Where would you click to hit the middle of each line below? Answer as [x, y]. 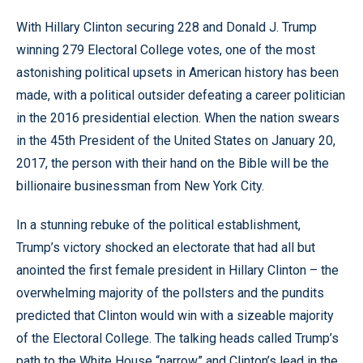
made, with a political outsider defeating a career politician [181, 96]
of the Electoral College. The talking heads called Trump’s [177, 339]
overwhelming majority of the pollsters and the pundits [170, 293]
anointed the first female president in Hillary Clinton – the [177, 271]
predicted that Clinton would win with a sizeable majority [175, 316]
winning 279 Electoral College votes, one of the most [166, 50]
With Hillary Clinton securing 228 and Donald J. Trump [167, 28]
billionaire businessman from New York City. [140, 186]
